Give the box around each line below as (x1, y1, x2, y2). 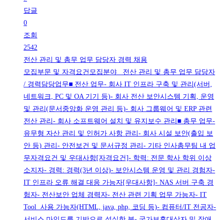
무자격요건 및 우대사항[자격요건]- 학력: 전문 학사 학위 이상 (24, 154, 212, 162)
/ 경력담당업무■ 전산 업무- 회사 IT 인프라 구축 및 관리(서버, (24, 81, 212, 88)
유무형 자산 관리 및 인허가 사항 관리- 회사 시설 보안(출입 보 (24, 130, 213, 137)
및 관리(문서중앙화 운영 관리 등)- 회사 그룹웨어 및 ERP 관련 (24, 105, 212, 113)
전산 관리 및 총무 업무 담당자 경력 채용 (24, 56, 147, 64)
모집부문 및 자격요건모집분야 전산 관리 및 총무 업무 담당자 (24, 68, 215, 76)
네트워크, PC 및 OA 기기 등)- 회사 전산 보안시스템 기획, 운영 (24, 93, 214, 101)
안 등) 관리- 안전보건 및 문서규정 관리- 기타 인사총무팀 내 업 (24, 142, 216, 150)
